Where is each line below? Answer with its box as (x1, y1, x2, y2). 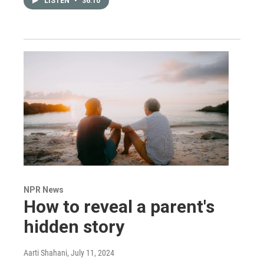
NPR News (24, 184, 64, 194)
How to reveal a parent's (24, 196, 214, 217)
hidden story (24, 216, 124, 237)
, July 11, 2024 (67, 247, 114, 258)
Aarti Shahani (24, 247, 67, 258)
